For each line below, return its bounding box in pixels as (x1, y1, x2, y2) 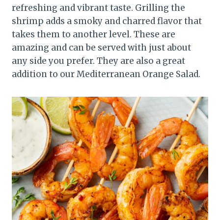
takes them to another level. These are (12, 28, 175, 40)
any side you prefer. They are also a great (12, 55, 185, 66)
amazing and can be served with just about (12, 42, 191, 53)
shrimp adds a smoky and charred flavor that (12, 15, 202, 27)
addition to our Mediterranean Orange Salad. (12, 68, 200, 80)
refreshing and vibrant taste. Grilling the (12, 2, 185, 13)
